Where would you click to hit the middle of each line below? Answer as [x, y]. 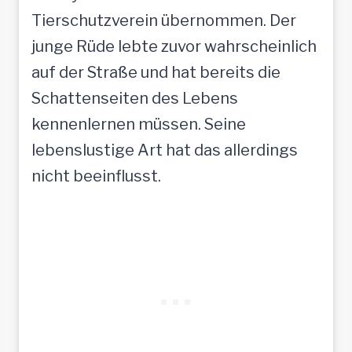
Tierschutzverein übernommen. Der [164, 20]
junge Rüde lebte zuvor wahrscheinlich [174, 46]
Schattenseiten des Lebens [135, 98]
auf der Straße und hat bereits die [156, 72]
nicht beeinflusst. [96, 176]
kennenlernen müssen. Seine [139, 124]
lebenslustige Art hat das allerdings [165, 150]
